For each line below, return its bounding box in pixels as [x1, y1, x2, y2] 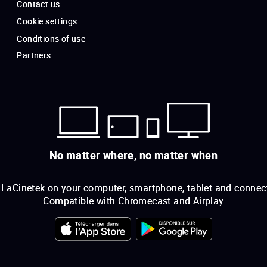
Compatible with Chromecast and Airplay [43, 194, 224, 207]
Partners [17, 49, 51, 61]
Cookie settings [17, 15, 77, 27]
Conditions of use [17, 33, 86, 45]
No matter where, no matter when [49, 147, 218, 162]
